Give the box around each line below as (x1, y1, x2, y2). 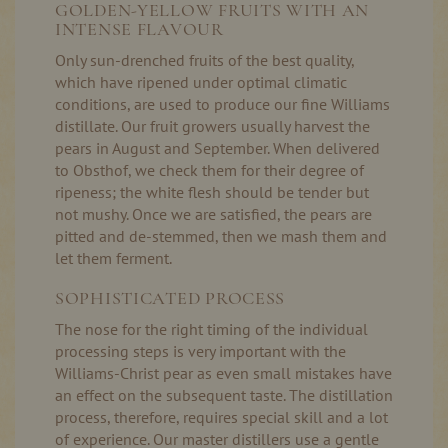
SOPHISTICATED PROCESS (55, 287, 286, 309)
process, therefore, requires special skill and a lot (55, 407, 388, 427)
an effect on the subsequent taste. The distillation (55, 385, 393, 405)
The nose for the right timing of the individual (55, 319, 368, 339)
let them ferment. (55, 248, 172, 268)
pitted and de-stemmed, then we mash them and (55, 226, 387, 246)
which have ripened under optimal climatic (55, 72, 347, 92)
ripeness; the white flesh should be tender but (55, 182, 369, 202)
